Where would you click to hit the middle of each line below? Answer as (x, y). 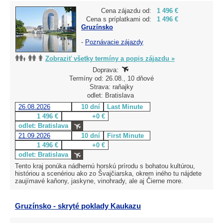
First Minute (125, 135)
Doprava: (107, 70)
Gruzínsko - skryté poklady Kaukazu (78, 206)
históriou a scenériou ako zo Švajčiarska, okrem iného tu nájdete (108, 173)
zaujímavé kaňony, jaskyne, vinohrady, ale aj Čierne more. (99, 181)
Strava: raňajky (111, 87)
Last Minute (125, 107)
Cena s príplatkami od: (119, 19)
